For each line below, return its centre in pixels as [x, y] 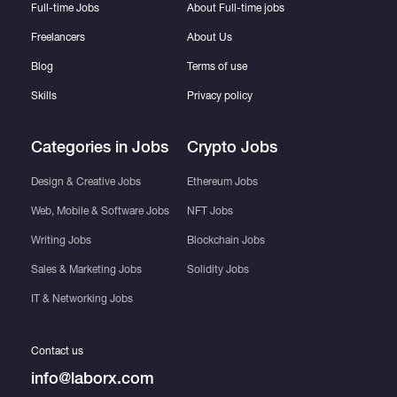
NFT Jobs [210, 210]
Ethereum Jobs [222, 181]
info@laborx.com [92, 378]
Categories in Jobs [99, 147]
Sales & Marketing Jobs [86, 269]
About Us [209, 37]
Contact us [57, 350]
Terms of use [217, 66]
